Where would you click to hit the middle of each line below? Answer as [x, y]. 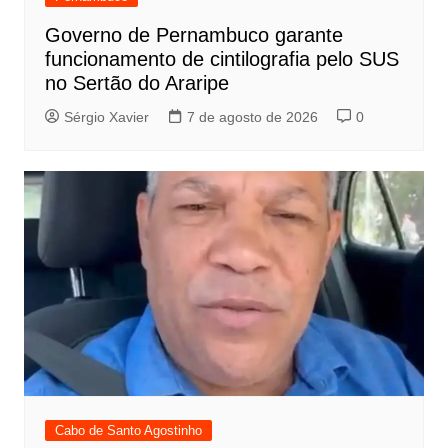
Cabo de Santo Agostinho [128, 430]
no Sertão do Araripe [136, 82]
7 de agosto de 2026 [252, 116]
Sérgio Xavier [106, 116]
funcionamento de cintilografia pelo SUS [221, 58]
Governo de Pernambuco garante [193, 34]
